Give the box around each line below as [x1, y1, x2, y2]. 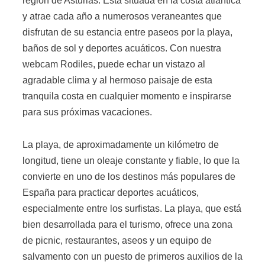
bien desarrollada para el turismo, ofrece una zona [22, 219, 232, 230]
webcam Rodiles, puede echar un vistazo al [22, 59, 205, 69]
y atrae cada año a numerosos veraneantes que [22, 11, 222, 21]
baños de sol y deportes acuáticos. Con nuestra [22, 43, 221, 53]
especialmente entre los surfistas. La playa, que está [22, 203, 241, 214]
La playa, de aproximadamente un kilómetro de [22, 140, 219, 150]
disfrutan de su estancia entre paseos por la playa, [22, 27, 232, 37]
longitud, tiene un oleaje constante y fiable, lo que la [22, 156, 240, 166]
